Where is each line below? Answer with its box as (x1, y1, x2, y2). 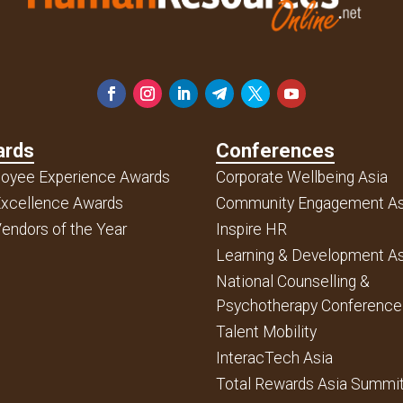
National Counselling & (216, 272, 371, 291)
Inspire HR (216, 219, 288, 238)
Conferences (216, 139, 336, 162)
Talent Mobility (216, 322, 318, 341)
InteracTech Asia (216, 348, 334, 367)
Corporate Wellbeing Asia (216, 167, 389, 186)
